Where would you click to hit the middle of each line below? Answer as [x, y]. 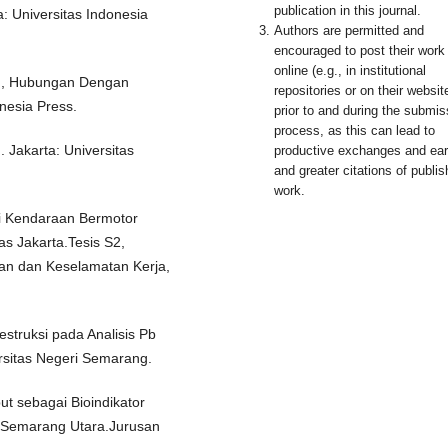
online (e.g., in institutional [350, 70]
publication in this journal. [347, 10]
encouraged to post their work [359, 50]
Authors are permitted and [349, 30]
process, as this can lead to [354, 130]
